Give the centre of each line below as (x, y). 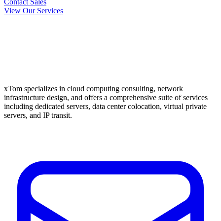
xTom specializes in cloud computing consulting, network (93, 89)
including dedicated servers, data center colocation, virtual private (105, 107)
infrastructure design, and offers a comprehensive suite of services (106, 98)
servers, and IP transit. (38, 115)
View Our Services (34, 11)
